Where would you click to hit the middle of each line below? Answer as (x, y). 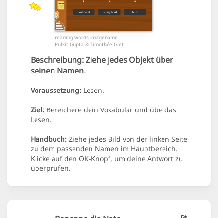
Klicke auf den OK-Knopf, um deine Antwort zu (107, 159)
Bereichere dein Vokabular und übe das (110, 110)
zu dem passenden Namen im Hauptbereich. (104, 149)
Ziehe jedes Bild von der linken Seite (127, 139)
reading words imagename (86, 38)
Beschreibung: (57, 60)
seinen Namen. (58, 71)
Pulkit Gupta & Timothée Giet (89, 45)
